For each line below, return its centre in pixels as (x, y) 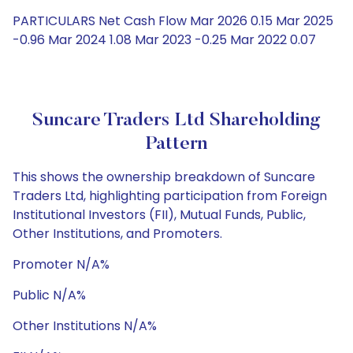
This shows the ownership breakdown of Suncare (164, 177)
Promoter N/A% (61, 264)
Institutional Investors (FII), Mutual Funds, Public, (159, 215)
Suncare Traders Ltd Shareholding (176, 121)
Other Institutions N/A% (85, 326)
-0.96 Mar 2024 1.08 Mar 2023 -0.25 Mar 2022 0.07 (164, 40)
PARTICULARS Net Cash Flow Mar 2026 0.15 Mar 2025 (173, 21)
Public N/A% (49, 295)
